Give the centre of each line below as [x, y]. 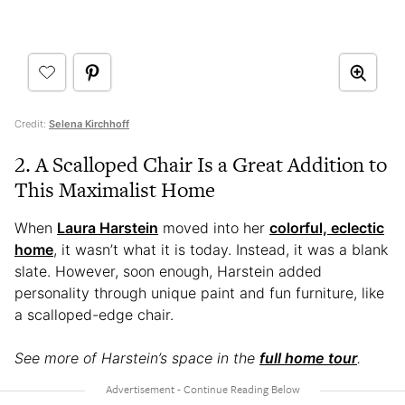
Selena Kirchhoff [89, 124]
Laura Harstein [108, 228]
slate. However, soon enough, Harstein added [168, 272]
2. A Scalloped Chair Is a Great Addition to [201, 165]
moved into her [214, 228]
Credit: [32, 124]
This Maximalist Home [115, 190]
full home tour [308, 358]
